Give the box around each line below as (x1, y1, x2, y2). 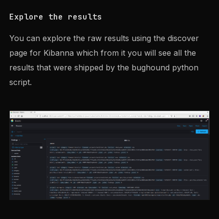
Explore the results (9, 12, 103, 22)
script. (9, 77, 32, 88)
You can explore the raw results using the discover (9, 33, 199, 44)
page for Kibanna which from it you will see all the (9, 48, 197, 58)
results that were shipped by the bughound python (9, 63, 199, 73)
